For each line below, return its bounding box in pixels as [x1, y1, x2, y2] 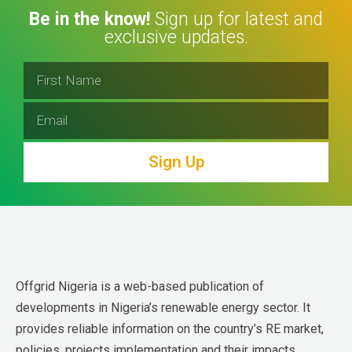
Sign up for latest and [150, 9, 323, 30]
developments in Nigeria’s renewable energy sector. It [16, 300, 310, 315]
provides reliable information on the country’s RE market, [16, 321, 324, 336]
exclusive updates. [104, 27, 248, 48]
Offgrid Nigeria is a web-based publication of [16, 279, 264, 294]
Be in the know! [29, 9, 150, 30]
